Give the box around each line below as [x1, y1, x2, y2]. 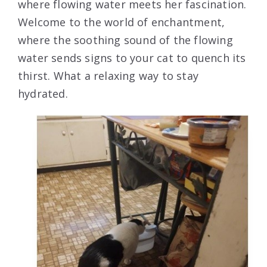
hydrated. [18, 86, 68, 101]
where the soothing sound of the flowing [18, 33, 233, 48]
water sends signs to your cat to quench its [18, 51, 246, 66]
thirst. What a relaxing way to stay [18, 69, 198, 83]
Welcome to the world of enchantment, [18, 15, 225, 30]
